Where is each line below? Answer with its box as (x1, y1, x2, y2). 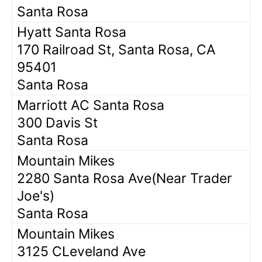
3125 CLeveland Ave (17, 243, 146, 260)
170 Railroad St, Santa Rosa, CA (17, 41, 216, 58)
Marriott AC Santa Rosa (17, 96, 164, 113)
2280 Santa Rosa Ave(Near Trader (17, 170, 232, 187)
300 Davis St (17, 114, 98, 131)
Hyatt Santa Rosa (17, 23, 126, 40)
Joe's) (17, 187, 54, 204)
